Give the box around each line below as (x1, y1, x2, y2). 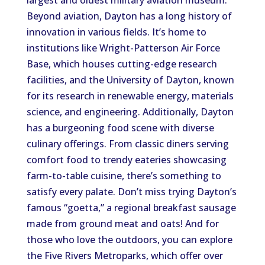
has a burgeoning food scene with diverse (26, 121, 214, 134)
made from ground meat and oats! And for (26, 217, 219, 230)
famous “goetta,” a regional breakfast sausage (26, 201, 236, 214)
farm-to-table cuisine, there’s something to (26, 169, 221, 182)
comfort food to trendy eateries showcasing (26, 153, 227, 166)
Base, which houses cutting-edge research (26, 57, 217, 70)
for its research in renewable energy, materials (26, 89, 234, 102)
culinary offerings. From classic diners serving (26, 137, 229, 150)
